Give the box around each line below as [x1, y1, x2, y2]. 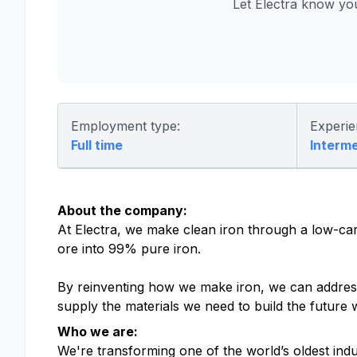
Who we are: [57, 324, 141, 339]
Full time [71, 137, 123, 153]
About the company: [57, 202, 187, 218]
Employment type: [71, 118, 180, 134]
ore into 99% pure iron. [57, 241, 209, 257]
